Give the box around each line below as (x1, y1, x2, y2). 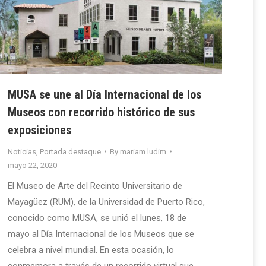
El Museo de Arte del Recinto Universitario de (8, 180, 182, 191)
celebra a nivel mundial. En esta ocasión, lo (8, 244, 174, 255)
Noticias (8, 147, 36, 156)
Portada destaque (40, 147, 101, 156)
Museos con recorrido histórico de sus (8, 104, 195, 119)
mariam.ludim (120, 147, 166, 156)
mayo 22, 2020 (8, 160, 57, 170)
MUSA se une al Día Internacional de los (8, 87, 201, 102)
